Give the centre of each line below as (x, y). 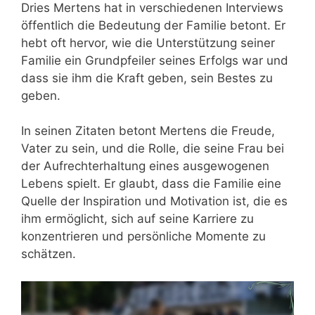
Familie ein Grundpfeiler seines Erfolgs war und (155, 60)
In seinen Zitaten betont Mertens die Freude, (148, 131)
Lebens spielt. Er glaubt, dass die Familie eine (151, 184)
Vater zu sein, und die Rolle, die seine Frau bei (153, 149)
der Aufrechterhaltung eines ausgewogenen (145, 166)
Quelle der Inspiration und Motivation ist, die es (154, 201)
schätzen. (49, 254)
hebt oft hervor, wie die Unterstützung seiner (148, 43)
